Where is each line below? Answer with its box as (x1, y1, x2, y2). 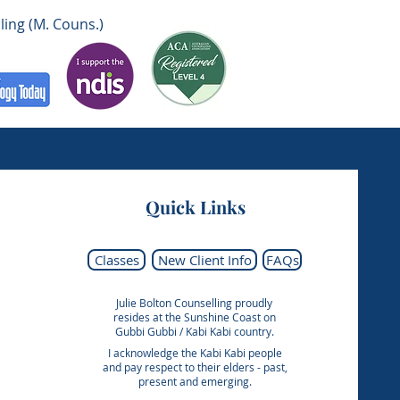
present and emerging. (137, 374, 252, 388)
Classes (94, 251, 139, 269)
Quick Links (145, 195, 246, 219)
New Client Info (157, 251, 252, 269)
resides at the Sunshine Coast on (112, 310, 276, 324)
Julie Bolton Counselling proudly (116, 296, 273, 310)
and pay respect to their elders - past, (102, 360, 287, 374)
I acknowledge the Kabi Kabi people (107, 346, 282, 360)
